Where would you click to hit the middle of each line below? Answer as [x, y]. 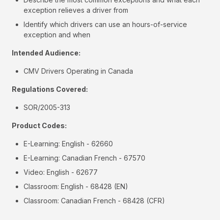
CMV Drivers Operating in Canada [78, 71]
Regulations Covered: [50, 89]
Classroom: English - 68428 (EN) [76, 187]
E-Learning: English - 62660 [68, 144]
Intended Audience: [46, 53]
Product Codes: [39, 126]
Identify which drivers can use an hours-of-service [105, 25]
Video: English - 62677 [61, 172]
